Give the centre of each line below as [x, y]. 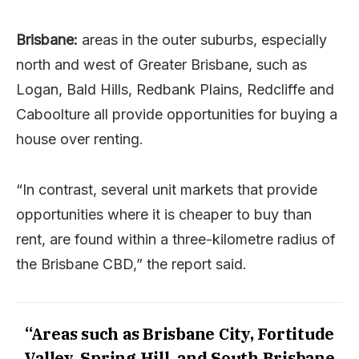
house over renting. [80, 139]
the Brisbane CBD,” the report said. [131, 264]
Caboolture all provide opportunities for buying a [177, 114]
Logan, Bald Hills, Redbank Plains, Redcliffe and [175, 89]
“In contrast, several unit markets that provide [167, 189]
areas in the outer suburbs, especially [202, 39]
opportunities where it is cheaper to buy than [164, 214]
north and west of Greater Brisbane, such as [161, 64]
